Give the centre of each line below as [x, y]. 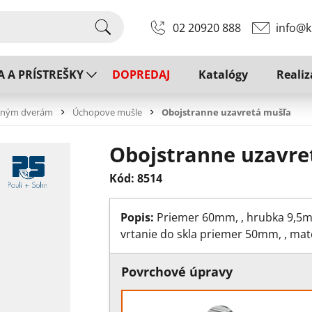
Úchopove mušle [107, 112]
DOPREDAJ [141, 75]
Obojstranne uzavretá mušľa [226, 112]
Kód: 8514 [135, 179]
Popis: [137, 218]
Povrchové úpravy [177, 272]
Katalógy [223, 75]
